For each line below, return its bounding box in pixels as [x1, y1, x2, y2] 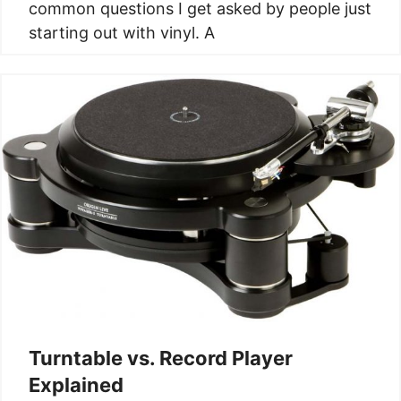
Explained [29, 372, 124, 397]
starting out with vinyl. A [29, 22, 215, 42]
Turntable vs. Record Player [29, 346, 293, 370]
